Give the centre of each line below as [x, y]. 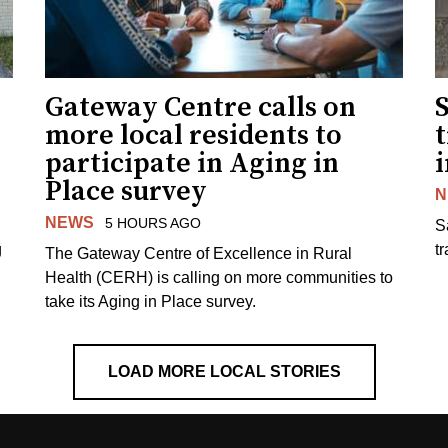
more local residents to [194, 135]
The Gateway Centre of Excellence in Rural [199, 253]
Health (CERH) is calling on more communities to [219, 277]
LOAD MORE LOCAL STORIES [224, 371]
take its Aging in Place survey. [151, 301]
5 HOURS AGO [152, 222]
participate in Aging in [192, 163]
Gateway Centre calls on [201, 107]
